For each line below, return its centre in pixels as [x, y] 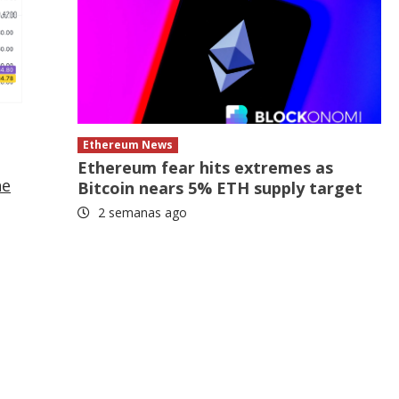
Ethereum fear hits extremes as [206, 168]
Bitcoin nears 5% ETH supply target [220, 188]
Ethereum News [128, 145]
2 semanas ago [141, 213]
